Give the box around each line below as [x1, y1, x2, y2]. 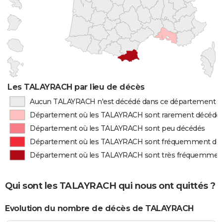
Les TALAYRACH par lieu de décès [7, 82, 145, 92]
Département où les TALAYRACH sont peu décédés [30, 124, 205, 133]
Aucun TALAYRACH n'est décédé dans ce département [29, 97, 216, 106]
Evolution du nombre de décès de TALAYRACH [5, 204, 194, 214]
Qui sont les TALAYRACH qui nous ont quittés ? [5, 180, 216, 191]
